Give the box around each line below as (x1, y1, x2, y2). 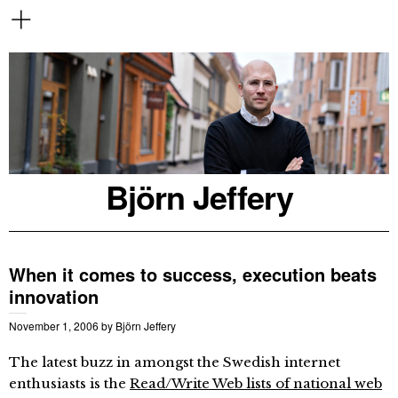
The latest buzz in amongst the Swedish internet (9, 353, 340, 370)
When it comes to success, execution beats (9, 260, 377, 287)
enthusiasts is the (9, 374, 130, 392)
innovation (9, 283, 99, 309)
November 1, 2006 (9, 317, 99, 333)
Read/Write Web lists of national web (130, 374, 382, 392)
